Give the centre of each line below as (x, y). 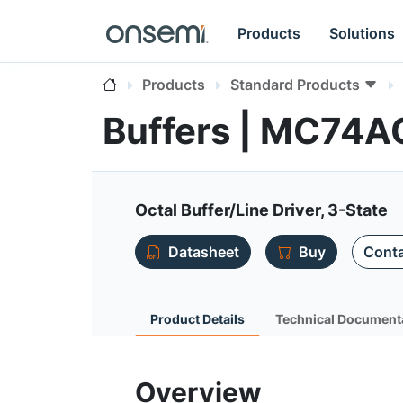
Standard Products (295, 85)
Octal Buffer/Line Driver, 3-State (261, 210)
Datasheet (204, 252)
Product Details (197, 319)
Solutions (363, 33)
